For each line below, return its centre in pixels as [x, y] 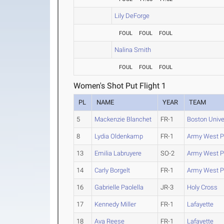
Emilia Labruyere [118, 153]
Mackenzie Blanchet [123, 119]
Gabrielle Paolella [119, 187]
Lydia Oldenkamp [119, 136]
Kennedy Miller [115, 204]
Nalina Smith [133, 50]
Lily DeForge [132, 16]
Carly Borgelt [112, 170]
